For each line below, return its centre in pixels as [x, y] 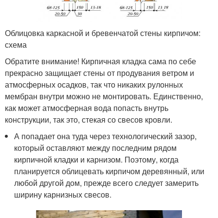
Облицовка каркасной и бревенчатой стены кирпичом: [103, 33]
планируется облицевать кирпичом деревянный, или [109, 171]
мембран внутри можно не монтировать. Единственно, [104, 96]
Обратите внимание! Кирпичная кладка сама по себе [100, 61]
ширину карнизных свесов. [63, 194]
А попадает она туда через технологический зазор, [106, 136]
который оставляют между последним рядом [96, 147]
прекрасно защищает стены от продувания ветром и [100, 73]
